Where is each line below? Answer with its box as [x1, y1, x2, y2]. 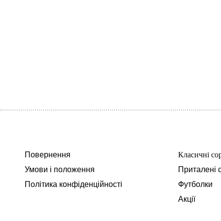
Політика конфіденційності [25, 180, 122, 188]
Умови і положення [25, 165, 95, 174]
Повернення [25, 150, 71, 159]
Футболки [178, 180, 213, 188]
